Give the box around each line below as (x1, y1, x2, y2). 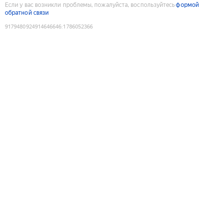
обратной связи (5, 9, 49, 16)
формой (176, 1, 199, 8)
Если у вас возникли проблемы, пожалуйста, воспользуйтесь (5, 1, 175, 8)
